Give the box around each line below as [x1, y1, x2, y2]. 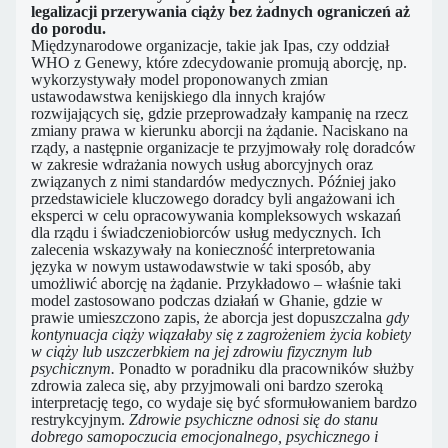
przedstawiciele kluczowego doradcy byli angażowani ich [31, 190, 395, 208]
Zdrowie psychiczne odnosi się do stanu [129, 411, 378, 429]
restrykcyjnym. [31, 411, 129, 429]
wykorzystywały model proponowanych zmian [31, 71, 328, 89]
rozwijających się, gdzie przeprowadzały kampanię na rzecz [31, 105, 408, 123]
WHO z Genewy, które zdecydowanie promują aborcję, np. [31, 54, 407, 72]
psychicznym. [31, 360, 119, 378]
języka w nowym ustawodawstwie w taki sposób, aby [31, 258, 371, 276]
